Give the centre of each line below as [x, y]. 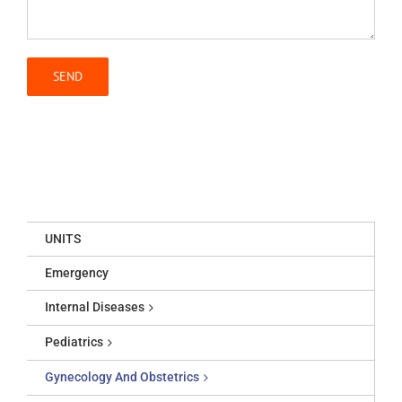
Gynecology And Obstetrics [122, 377]
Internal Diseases [95, 307]
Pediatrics [74, 342]
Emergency [77, 273]
